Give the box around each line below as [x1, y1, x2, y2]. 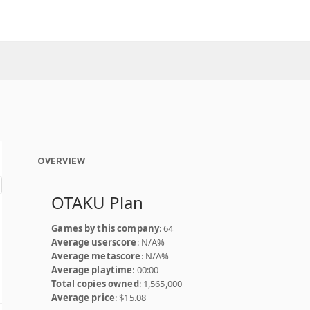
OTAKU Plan [51, 191, 144, 214]
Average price [51, 291, 116, 304]
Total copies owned [51, 277, 139, 290]
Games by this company [51, 222, 160, 235]
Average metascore [51, 250, 141, 262]
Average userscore [51, 236, 137, 248]
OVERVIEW [37, 156, 86, 166]
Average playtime [51, 264, 133, 276]
